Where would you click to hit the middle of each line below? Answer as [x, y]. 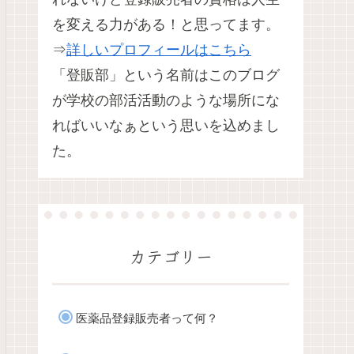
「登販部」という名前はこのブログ [166, 75]
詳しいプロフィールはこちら [159, 50]
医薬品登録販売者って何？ [147, 318]
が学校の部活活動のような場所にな [166, 101]
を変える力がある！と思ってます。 [166, 25]
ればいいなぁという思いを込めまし [166, 126]
